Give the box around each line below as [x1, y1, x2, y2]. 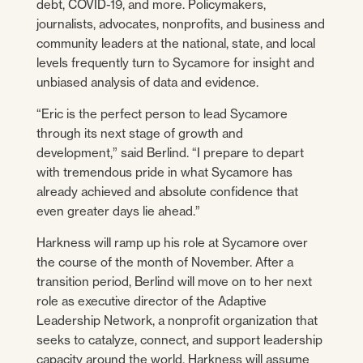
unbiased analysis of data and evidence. [36, 74, 258, 90]
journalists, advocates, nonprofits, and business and [36, 15, 325, 32]
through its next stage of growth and [36, 125, 243, 141]
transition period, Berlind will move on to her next [36, 273, 312, 289]
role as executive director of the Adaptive [36, 293, 267, 309]
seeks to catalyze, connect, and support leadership [36, 331, 322, 348]
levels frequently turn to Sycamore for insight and [36, 54, 314, 70]
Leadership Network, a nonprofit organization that [36, 312, 318, 328]
